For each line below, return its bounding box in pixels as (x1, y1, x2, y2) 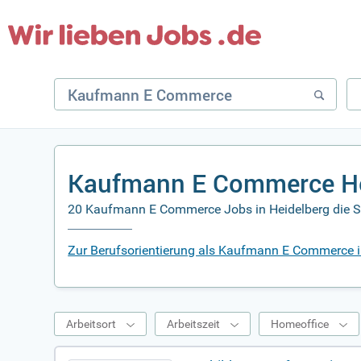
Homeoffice (271, 317, 330, 330)
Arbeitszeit (167, 317, 221, 330)
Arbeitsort (66, 317, 117, 330)
